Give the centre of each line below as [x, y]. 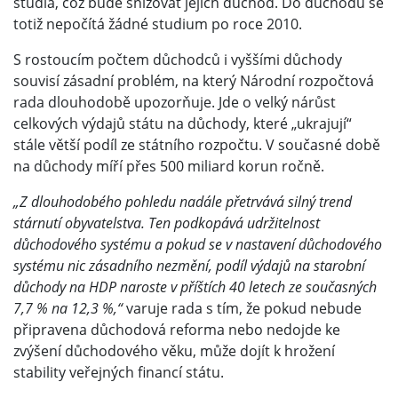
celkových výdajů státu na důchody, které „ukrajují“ [183, 124]
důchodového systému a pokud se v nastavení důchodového [198, 245]
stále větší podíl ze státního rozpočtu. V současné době [197, 145]
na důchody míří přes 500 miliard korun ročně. [169, 167]
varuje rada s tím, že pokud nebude [242, 309]
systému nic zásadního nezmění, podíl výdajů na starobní [189, 266]
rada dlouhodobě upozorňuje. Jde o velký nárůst [175, 103]
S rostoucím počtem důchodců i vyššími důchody [178, 60]
